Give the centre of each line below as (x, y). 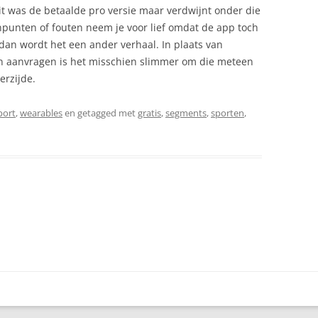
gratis (149, 113)
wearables (41, 113)
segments (186, 113)
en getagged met (100, 113)
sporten (227, 113)
